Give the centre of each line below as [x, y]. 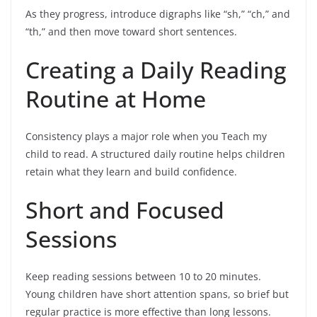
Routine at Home [116, 98]
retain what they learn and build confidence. [131, 171]
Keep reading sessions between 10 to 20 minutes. [143, 276]
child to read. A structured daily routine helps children [155, 154]
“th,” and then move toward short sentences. [131, 31]
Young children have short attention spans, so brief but [157, 294]
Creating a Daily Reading [156, 69]
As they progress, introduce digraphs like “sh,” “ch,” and [158, 13]
